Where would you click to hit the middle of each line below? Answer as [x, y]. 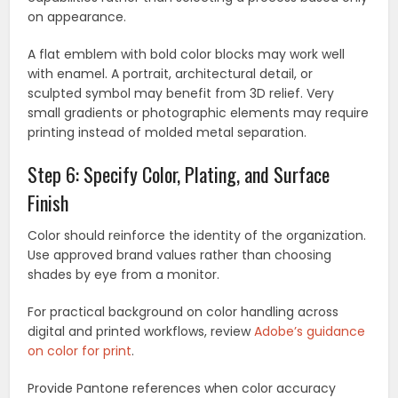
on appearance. [77, 17]
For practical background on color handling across [183, 312]
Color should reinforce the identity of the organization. [197, 236]
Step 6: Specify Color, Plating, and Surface [179, 175]
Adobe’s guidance [310, 332]
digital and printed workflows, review [141, 332]
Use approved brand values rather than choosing [180, 255]
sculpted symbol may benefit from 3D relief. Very [181, 94]
